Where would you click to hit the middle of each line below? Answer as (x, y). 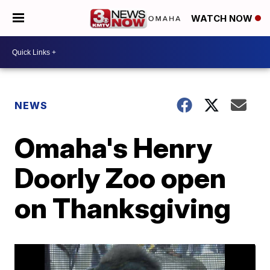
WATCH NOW (223, 19)
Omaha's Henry (114, 148)
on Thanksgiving (123, 208)
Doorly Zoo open (121, 178)
